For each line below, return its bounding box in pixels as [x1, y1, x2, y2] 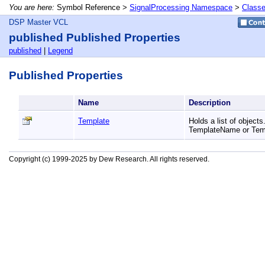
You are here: [9, 3, 54, 12]
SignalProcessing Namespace [130, 3, 232, 12]
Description [189, 98, 233, 107]
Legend [48, 46, 73, 55]
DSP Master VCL [9, 18, 68, 27]
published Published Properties [9, 31, 180, 44]
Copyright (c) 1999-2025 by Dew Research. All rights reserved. [9, 155, 209, 163]
